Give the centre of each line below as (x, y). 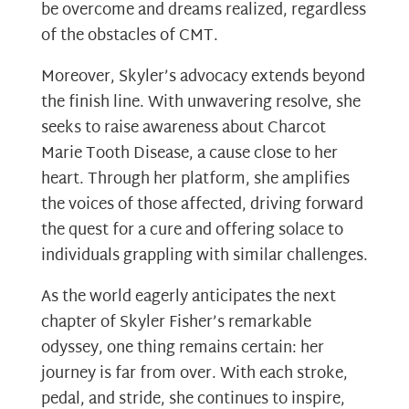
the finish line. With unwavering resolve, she (200, 102)
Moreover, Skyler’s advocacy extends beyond (203, 77)
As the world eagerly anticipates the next (188, 297)
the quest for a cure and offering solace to (192, 230)
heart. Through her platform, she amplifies (195, 179)
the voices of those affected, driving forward (202, 204)
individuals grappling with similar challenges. (204, 256)
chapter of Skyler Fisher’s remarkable (176, 322)
